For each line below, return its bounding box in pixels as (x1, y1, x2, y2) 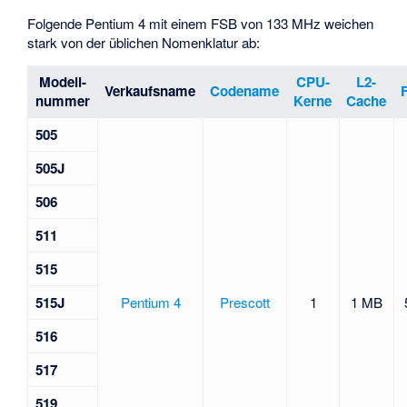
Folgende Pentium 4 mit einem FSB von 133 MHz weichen (27, 13, 374, 33)
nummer (35, 90, 91, 111)
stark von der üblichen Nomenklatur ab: (27, 32, 261, 52)
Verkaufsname (104, 80, 196, 101)
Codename (210, 80, 280, 101)
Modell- (39, 71, 87, 92)
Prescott (220, 292, 271, 312)
